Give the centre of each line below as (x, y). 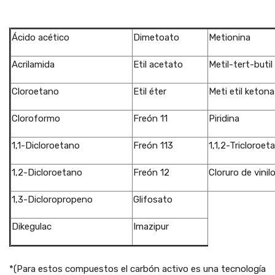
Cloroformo (36, 118)
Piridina (224, 118)
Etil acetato (158, 64)
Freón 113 (153, 145)
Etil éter (150, 91)
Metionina (230, 37)
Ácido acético (41, 37)
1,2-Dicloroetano (47, 172)
